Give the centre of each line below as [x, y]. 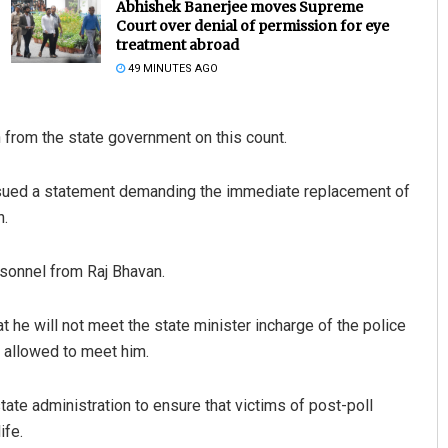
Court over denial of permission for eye [252, 26]
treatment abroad [177, 45]
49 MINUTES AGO [171, 69]
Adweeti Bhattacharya [304, 224]
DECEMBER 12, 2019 [269, 259]
